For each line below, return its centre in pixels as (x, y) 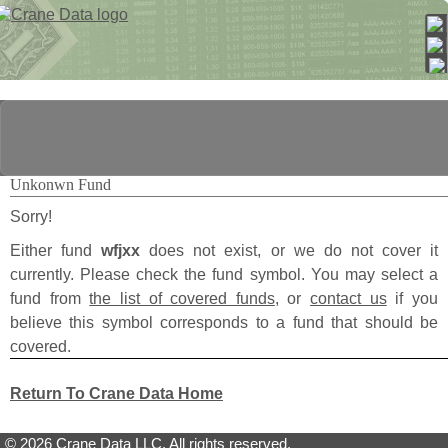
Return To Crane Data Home (116, 393)
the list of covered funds (182, 298)
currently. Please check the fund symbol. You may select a (224, 274)
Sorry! (31, 216)
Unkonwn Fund (60, 185)
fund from (50, 298)
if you (412, 298)
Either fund (56, 250)
